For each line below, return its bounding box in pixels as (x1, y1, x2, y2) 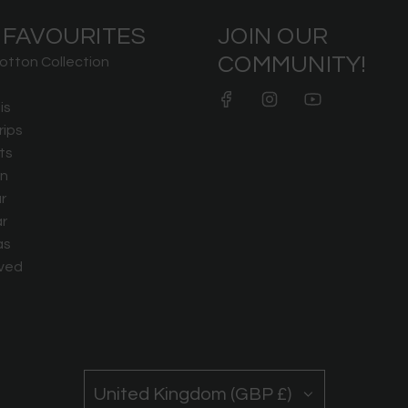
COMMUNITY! (218, 53, 367, 77)
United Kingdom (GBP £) (93, 385, 291, 404)
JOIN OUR (218, 25, 329, 49)
